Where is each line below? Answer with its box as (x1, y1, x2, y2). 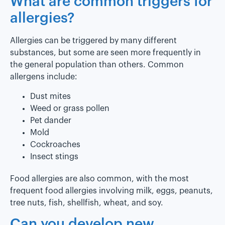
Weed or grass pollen (30, 104, 109, 113)
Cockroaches (30, 140, 80, 149)
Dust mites (30, 92, 71, 100)
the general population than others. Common (10, 61, 184, 69)
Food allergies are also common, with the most (10, 174, 189, 183)
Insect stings (30, 152, 78, 161)
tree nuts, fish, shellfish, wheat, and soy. (10, 198, 163, 207)
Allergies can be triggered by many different (10, 37, 177, 45)
